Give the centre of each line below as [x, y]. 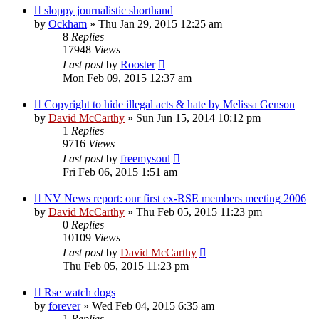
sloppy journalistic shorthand [109, 10]
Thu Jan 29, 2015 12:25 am [160, 23]
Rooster [138, 64]
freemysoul [145, 158]
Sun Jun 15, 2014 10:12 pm [198, 117]
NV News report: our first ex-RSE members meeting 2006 [175, 198]
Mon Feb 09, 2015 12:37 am [127, 78]
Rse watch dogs [80, 292]
